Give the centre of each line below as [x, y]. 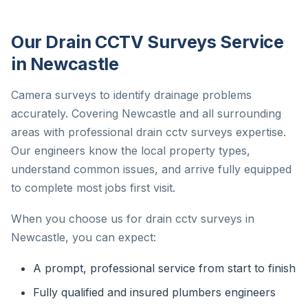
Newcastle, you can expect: [84, 238]
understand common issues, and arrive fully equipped [151, 169]
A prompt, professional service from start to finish [164, 268]
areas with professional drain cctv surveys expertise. [148, 132]
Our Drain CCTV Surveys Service [147, 42]
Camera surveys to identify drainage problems [131, 95]
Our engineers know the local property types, [131, 151]
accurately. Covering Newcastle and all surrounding [146, 114]
